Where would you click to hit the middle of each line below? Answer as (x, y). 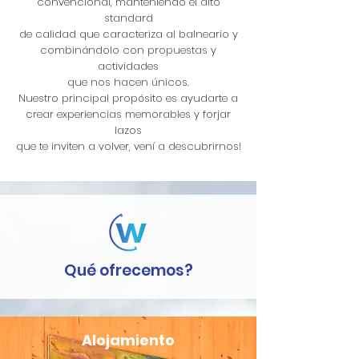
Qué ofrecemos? (128, 270)
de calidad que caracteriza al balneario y (128, 34)
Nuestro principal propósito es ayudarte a (128, 98)
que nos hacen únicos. (128, 82)
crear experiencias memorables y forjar (128, 114)
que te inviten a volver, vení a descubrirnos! (128, 146)
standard (128, 18)
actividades (128, 66)
